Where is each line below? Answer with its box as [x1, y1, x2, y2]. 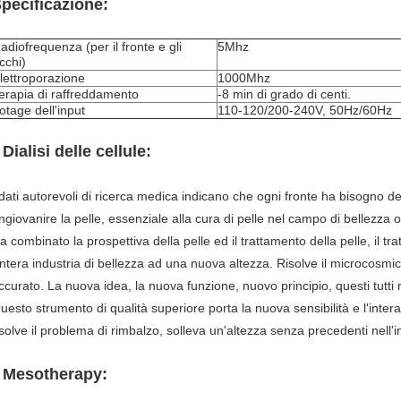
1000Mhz [218, 71, 270, 85]
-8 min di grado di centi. [218, 87, 351, 101]
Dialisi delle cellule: [3, 142, 151, 160]
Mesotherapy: [3, 365, 107, 383]
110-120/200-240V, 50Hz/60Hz [218, 103, 392, 117]
